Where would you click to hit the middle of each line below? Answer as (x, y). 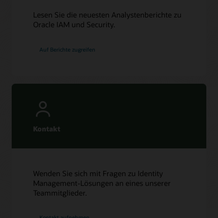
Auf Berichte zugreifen (68, 49)
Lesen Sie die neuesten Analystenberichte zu (108, 15)
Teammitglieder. (60, 192)
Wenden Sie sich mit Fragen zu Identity (98, 173)
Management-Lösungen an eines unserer (102, 183)
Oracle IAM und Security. (74, 25)
